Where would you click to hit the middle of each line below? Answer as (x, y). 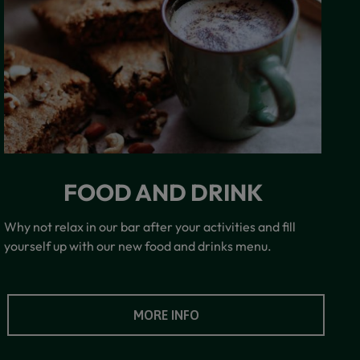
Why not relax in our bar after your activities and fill (150, 226)
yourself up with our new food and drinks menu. (138, 245)
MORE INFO (166, 315)
